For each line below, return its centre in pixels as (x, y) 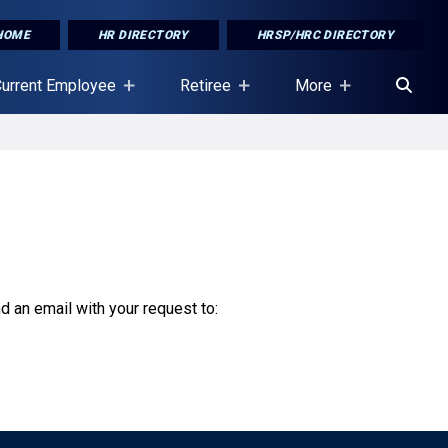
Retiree (205, 86)
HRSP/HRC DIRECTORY (325, 35)
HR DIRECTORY (143, 35)
